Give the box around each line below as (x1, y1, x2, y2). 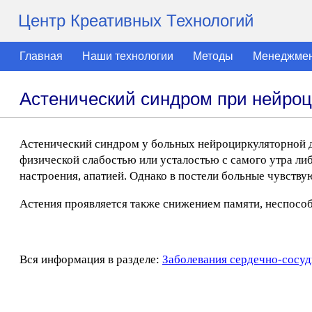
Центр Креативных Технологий (18, 11, 253, 30)
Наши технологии (82, 50, 173, 62)
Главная (19, 50, 63, 62)
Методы (193, 50, 233, 62)
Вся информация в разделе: (19, 253, 162, 266)
